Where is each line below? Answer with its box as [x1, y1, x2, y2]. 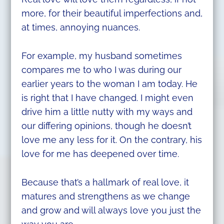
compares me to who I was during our [21, 64, 181, 75]
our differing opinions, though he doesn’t [21, 120, 191, 131]
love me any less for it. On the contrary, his [21, 134, 202, 145]
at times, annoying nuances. [21, 22, 140, 33]
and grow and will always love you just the [21, 204, 201, 215]
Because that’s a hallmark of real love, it [21, 176, 189, 187]
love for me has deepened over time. [21, 148, 179, 159]
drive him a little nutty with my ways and [21, 106, 192, 117]
